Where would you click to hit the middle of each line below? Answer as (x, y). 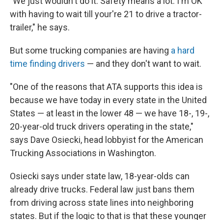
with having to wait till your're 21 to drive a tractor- (106, 14)
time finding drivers (47, 64)
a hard (183, 51)
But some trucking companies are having (90, 51)
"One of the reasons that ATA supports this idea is (106, 87)
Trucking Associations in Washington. (83, 153)
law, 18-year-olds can (149, 176)
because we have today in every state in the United (108, 100)
